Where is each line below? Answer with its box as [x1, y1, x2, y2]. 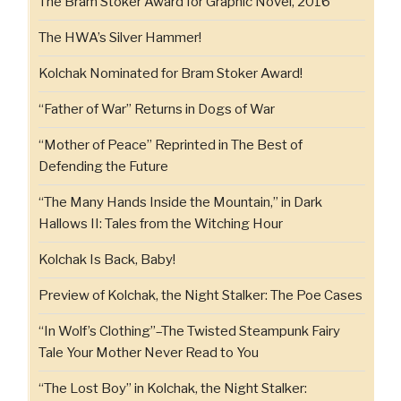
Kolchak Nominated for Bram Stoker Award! [38, 65, 303, 82]
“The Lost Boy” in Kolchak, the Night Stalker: [38, 380, 307, 397]
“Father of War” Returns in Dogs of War [38, 101, 275, 118]
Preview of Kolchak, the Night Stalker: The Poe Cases [38, 287, 363, 304]
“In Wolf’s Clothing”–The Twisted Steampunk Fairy [38, 323, 340, 340]
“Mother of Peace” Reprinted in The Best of [38, 137, 303, 154]
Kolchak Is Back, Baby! [38, 252, 175, 269]
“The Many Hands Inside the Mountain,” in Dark [38, 194, 322, 211]
